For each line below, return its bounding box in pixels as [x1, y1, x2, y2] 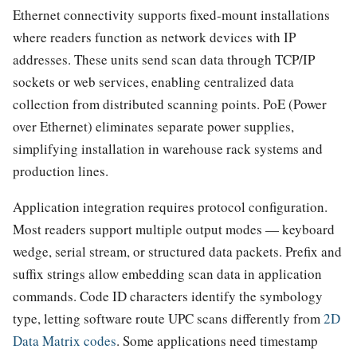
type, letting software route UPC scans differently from [13, 309, 324, 328]
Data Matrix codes [13, 331, 116, 351]
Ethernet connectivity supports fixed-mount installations [13, 6, 330, 25]
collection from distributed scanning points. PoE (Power [13, 95, 327, 114]
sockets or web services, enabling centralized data [13, 73, 294, 92]
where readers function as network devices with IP [13, 28, 296, 47]
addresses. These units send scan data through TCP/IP [13, 50, 315, 69]
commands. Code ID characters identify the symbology [13, 287, 323, 306]
